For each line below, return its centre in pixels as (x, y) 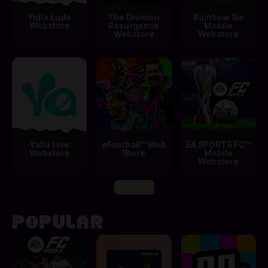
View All (134, 187)
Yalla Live (50, 144)
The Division (134, 17)
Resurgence (134, 26)
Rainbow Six (218, 17)
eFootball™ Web (134, 144)
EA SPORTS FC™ (219, 144)
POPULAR (58, 223)
